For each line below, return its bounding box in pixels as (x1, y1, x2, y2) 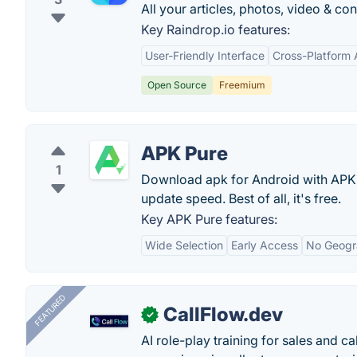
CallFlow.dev (163, 303, 283, 326)
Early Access (231, 238, 298, 252)
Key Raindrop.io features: (141, 22, 290, 37)
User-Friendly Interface (145, 49, 265, 62)
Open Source (147, 79, 206, 91)
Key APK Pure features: (141, 211, 277, 227)
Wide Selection (145, 238, 223, 252)
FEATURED (32, 292, 68, 328)
